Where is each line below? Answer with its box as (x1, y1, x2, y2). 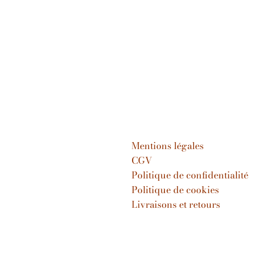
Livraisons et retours (131, 197, 220, 211)
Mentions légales (131, 139, 204, 153)
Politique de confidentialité (131, 168, 248, 182)
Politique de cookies (131, 183, 219, 197)
